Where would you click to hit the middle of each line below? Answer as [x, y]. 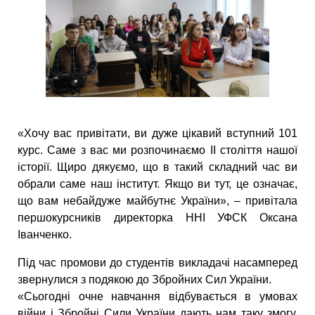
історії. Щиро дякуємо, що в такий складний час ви [157, 167]
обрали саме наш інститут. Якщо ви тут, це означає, [157, 184]
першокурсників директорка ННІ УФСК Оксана [157, 218]
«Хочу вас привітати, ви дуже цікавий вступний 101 [157, 134]
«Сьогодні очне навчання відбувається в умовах [157, 297]
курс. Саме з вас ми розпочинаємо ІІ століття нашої [157, 150]
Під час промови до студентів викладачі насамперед [157, 263]
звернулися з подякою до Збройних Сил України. [144, 280]
